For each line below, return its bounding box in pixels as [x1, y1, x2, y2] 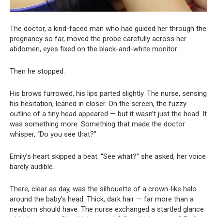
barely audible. [10, 162, 54, 171]
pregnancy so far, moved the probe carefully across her [10, 34, 186, 44]
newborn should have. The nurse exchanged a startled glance [10, 205, 204, 214]
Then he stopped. [10, 67, 65, 76]
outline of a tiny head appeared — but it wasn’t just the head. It [10, 109, 207, 119]
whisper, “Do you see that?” [10, 130, 96, 139]
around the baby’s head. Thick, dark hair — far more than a [10, 195, 194, 204]
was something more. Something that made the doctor [10, 120, 185, 129]
